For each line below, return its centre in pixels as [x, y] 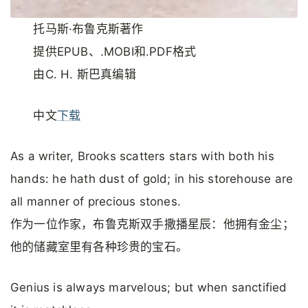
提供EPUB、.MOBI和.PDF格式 [115, 52]
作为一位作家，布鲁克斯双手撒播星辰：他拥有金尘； [152, 224]
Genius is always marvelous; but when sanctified [149, 288]
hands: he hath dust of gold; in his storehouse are [152, 178]
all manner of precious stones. [96, 201]
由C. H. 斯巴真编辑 [85, 75]
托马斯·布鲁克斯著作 [88, 29]
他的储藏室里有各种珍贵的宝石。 [99, 246]
